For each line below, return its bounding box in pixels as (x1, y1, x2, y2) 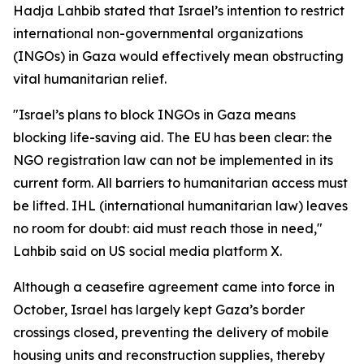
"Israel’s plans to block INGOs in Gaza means (13, 106, 296, 123)
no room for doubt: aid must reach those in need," (13, 220, 323, 236)
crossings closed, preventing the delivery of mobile (13, 324, 329, 340)
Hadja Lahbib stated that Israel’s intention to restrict (13, 2, 344, 19)
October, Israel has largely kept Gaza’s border (13, 301, 305, 318)
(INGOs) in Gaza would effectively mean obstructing (13, 48, 344, 64)
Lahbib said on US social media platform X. (13, 243, 282, 259)
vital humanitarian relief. (13, 71, 167, 87)
